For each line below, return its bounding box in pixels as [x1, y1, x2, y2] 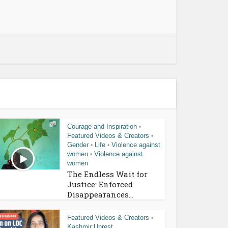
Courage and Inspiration [67, 122, 137, 130]
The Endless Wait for [67, 168, 148, 179]
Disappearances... [67, 189, 133, 199]
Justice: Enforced [67, 179, 133, 189]
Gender [67, 140, 89, 149]
